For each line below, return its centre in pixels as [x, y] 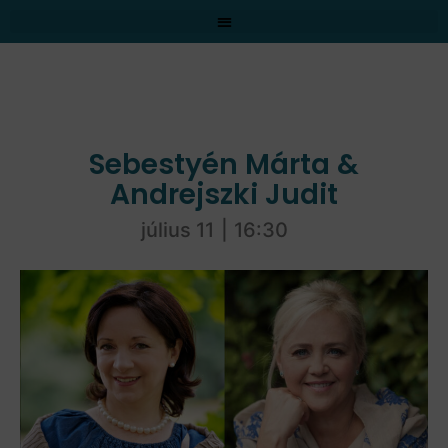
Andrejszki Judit [224, 194]
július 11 [177, 229]
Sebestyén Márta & [224, 164]
